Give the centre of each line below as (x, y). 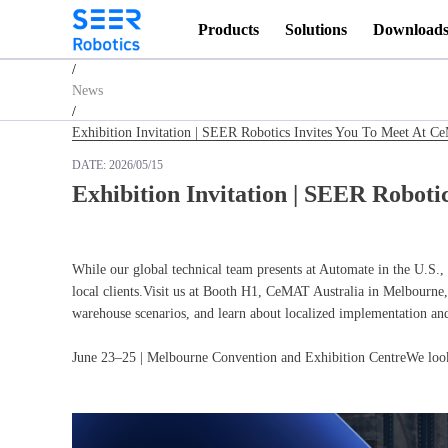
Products (229, 29)
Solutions (316, 29)
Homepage (102, 48)
